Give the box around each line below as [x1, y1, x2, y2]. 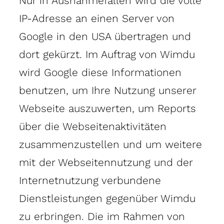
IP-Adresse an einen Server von [19, 11, 174, 24]
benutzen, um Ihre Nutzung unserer [19, 83, 196, 96]
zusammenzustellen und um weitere [19, 137, 202, 150]
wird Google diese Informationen [19, 65, 181, 78]
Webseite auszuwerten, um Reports [19, 101, 196, 114]
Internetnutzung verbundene [19, 173, 161, 186]
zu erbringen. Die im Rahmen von [19, 209, 185, 222]
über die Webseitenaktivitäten [19, 119, 166, 132]
